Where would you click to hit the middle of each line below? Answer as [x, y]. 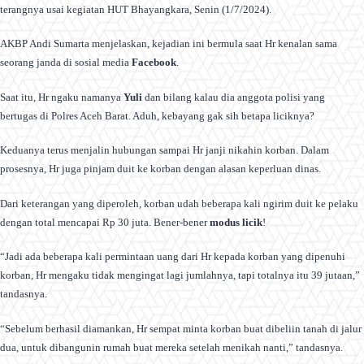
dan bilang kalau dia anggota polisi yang [234, 97]
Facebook [154, 62]
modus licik [236, 222]
